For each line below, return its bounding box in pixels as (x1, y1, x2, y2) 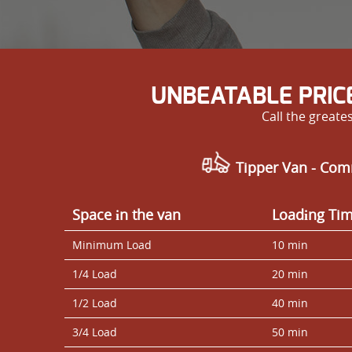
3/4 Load (72, 324, 117, 339)
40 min (272, 295, 308, 310)
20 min (272, 266, 308, 281)
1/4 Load (72, 266, 117, 281)
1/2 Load (72, 295, 117, 310)
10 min (272, 236, 308, 252)
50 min (272, 324, 308, 339)
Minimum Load (72, 236, 152, 252)
